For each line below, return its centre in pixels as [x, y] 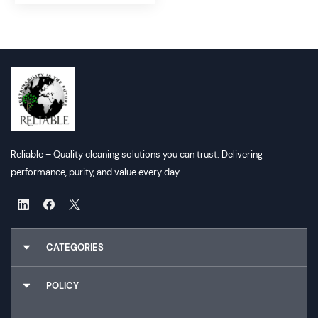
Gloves [36, 295]
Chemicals [43, 279]
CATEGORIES [75, 247]
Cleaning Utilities [56, 310]
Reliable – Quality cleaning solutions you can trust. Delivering [137, 154]
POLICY [62, 285]
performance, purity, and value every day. [96, 172]
